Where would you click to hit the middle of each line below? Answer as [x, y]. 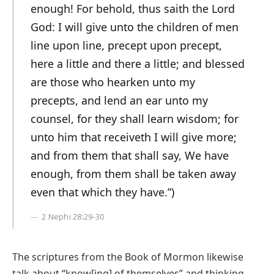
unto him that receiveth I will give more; [133, 137]
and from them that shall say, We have [129, 156]
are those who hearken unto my [113, 82]
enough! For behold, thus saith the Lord [132, 9]
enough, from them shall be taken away [133, 174]
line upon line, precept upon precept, [126, 46]
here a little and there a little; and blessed [137, 64]
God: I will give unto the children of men [134, 27]
